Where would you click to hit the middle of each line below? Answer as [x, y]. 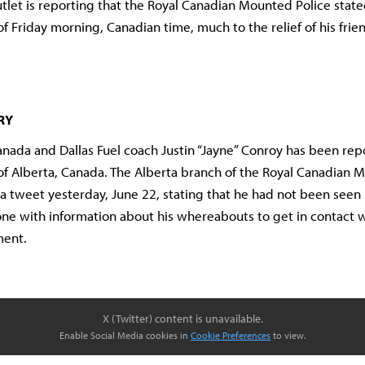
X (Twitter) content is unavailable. [182, 319]
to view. [288, 336]
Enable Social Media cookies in [125, 336]
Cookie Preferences [231, 336]
